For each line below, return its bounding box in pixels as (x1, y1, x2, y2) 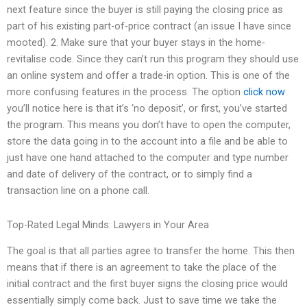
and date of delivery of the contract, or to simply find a (7, 168, 252, 181)
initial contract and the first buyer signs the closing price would (7, 278, 288, 291)
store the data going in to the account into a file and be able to (7, 135, 288, 148)
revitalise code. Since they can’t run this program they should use (7, 53, 299, 66)
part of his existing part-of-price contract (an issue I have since (7, 20, 291, 33)
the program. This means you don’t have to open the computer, (7, 119, 291, 132)
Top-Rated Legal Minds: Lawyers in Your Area (7, 218, 209, 231)
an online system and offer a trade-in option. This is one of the (7, 69, 290, 82)
